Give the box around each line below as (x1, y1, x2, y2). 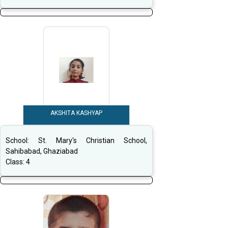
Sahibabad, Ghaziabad (6, 147, 78, 156)
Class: (6, 158, 26, 166)
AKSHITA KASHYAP (50, 109, 102, 117)
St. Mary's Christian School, (38, 136, 147, 145)
